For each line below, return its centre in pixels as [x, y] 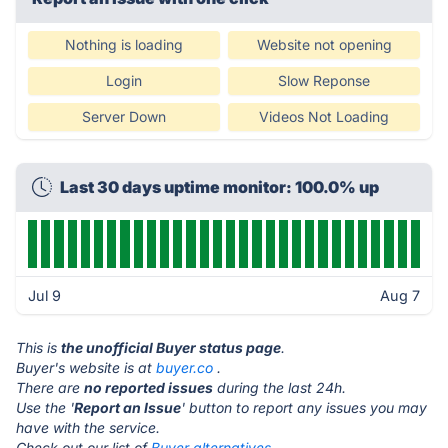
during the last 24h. [279, 387]
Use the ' [45, 407]
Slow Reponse [324, 80]
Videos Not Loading [324, 116]
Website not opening [324, 44]
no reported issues [148, 387]
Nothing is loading [124, 44]
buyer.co [184, 367]
